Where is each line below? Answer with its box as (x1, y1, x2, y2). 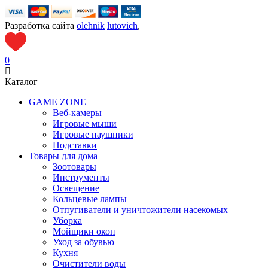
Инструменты (53, 172, 109, 182)
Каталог (5, 76, 38, 87)
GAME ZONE (29, 96, 86, 107)
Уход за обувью (53, 236, 114, 247)
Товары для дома (29, 150, 98, 161)
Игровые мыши (53, 118, 117, 129)
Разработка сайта (5, 20, 77, 31)
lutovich (107, 20, 138, 31)
